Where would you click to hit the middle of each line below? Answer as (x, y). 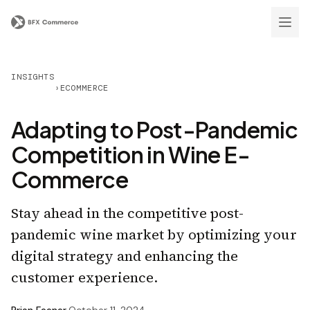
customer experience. (84, 277)
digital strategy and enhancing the (125, 256)
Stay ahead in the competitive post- (127, 213)
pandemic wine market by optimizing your (154, 235)
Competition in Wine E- (130, 154)
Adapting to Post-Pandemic (154, 129)
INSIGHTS (33, 77)
